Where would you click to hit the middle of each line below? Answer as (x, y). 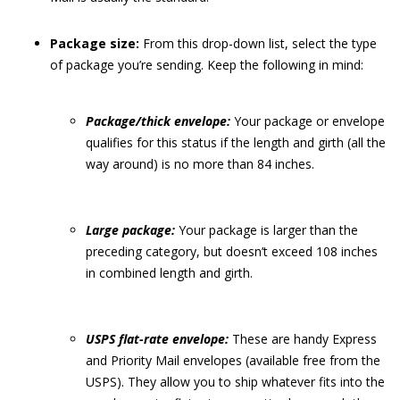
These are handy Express (304, 339)
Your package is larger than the (268, 230)
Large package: (130, 230)
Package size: (96, 43)
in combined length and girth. (169, 273)
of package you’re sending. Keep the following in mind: (207, 65)
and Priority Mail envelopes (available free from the (233, 360)
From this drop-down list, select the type (260, 43)
